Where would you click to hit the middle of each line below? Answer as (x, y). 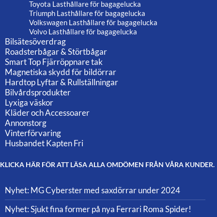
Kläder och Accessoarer (47, 112)
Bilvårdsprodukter (38, 92)
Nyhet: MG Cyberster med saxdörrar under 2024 (93, 190)
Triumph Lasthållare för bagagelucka (87, 13)
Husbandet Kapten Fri (44, 143)
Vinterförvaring (33, 133)
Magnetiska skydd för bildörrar (61, 72)
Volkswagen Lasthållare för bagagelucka (93, 22)
